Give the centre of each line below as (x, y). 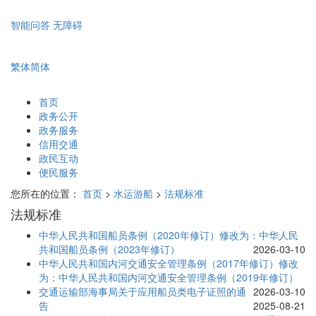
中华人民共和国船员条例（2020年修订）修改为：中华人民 (169, 235)
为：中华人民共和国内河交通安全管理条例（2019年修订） (169, 278)
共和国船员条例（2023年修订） (109, 249)
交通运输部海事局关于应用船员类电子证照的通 (142, 292)
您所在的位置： (45, 194)
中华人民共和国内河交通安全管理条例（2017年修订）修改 (169, 263)
